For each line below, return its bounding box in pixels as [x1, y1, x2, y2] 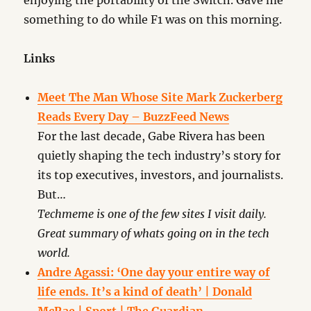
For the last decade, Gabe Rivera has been [37, 129, 266, 143]
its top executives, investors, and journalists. [37, 168, 284, 182]
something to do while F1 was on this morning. [24, 12, 283, 26]
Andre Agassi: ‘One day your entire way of [37, 265, 271, 279]
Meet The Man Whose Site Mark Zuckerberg [37, 90, 283, 104]
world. [37, 246, 71, 260]
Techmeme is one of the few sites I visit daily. [37, 207, 267, 221]
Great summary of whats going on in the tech [37, 226, 270, 240]
